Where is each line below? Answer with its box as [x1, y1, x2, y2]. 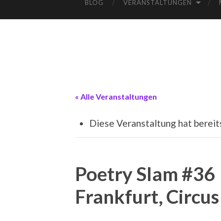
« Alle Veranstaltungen [75, 92, 157, 102]
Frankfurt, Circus [75, 184, 219, 208]
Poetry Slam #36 [75, 162, 215, 185]
